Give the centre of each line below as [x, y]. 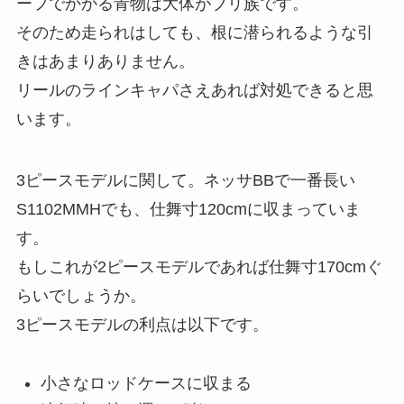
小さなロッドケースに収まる [146, 383]
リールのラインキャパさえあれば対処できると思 [194, 91]
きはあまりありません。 [105, 62]
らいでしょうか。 [81, 295]
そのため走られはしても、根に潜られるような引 [194, 33]
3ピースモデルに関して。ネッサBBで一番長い [185, 180]
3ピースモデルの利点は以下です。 [142, 324]
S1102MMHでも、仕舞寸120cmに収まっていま [188, 209]
